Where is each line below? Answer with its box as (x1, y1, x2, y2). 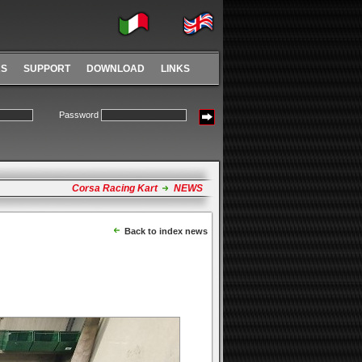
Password (59, 110, 101, 120)
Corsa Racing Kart (72, 183, 158, 194)
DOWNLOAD (86, 63, 145, 74)
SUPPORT (23, 63, 70, 74)
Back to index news (122, 226, 208, 236)
